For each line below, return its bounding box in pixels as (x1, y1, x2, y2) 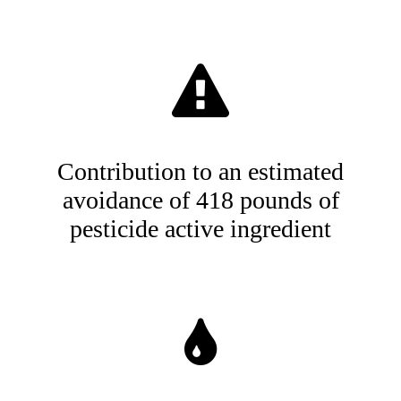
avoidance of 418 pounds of (62, 186, 339, 215)
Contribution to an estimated (57, 158, 344, 186)
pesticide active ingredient (70, 215, 331, 243)
